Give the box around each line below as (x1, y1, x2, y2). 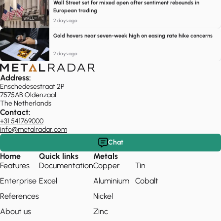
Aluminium (93, 176, 129, 186)
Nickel (93, 191, 113, 201)
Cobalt (135, 176, 158, 186)
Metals (93, 151, 118, 161)
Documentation (39, 161, 93, 171)
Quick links (39, 151, 78, 161)
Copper (93, 161, 120, 171)
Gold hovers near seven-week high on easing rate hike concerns (53, 33, 213, 39)
